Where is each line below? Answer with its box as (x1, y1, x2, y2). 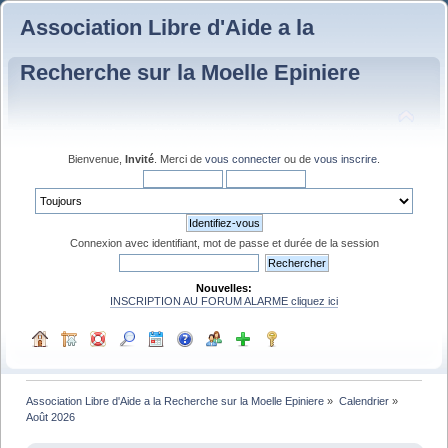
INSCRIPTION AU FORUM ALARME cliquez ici (110, 294, 338, 307)
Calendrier (338, 394, 389, 407)
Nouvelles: (196, 281, 252, 294)
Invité (125, 152, 154, 165)
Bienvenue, (68, 152, 125, 165)
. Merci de (154, 152, 205, 165)
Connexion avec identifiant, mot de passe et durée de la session (69, 236, 379, 249)
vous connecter (205, 152, 281, 165)
